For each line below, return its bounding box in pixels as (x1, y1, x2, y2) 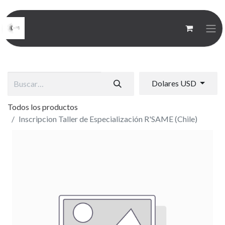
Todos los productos (8, 101, 78, 111)
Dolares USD (152, 78, 198, 88)
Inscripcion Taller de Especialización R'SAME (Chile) (19, 114, 197, 124)
